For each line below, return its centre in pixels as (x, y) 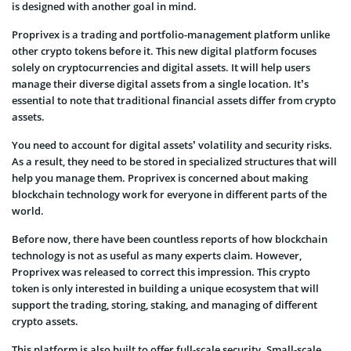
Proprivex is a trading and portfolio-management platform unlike (171, 34)
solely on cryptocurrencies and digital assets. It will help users (161, 67)
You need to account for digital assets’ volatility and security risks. (172, 145)
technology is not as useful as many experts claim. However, (157, 255)
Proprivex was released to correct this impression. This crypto (161, 271)
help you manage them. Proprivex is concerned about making (160, 177)
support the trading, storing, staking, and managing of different (165, 304)
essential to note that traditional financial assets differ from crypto (174, 100)
